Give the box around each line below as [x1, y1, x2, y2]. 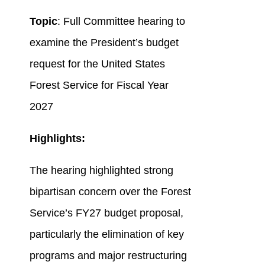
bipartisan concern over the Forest [29, 186, 191, 198]
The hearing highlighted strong [29, 164, 173, 177]
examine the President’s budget [29, 37, 179, 49]
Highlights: [29, 132, 85, 145]
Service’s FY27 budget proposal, [29, 207, 183, 219]
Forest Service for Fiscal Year [29, 79, 169, 92]
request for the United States [29, 58, 165, 70]
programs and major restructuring [29, 250, 187, 262]
